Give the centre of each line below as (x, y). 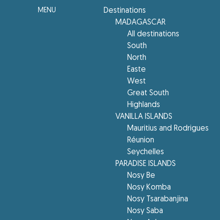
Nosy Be (141, 176)
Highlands (144, 105)
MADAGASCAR (141, 23)
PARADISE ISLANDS (146, 164)
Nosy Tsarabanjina (158, 199)
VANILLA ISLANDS (144, 117)
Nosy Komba (149, 188)
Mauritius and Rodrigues (168, 129)
